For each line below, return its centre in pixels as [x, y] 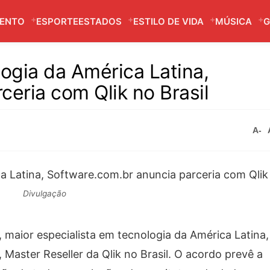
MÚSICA [234, 21]
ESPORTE [57, 21]
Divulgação [45, 193]
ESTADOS [100, 21]
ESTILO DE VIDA [168, 21]
